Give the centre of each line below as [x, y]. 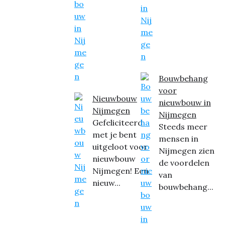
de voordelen [184, 162]
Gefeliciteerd [117, 122]
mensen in [178, 138]
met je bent [114, 134]
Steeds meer [183, 126]
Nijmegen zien [186, 150]
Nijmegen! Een [120, 171]
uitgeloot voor [120, 146]
